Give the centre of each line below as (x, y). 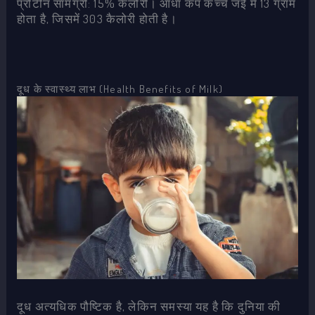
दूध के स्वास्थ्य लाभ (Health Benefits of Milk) (120, 88)
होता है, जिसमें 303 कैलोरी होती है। (97, 19)
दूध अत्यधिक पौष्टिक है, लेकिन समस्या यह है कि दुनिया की (149, 306)
